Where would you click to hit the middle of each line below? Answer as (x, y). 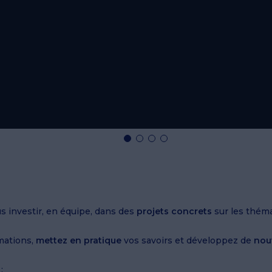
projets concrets (174, 212)
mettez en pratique (79, 241)
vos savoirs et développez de (188, 241)
